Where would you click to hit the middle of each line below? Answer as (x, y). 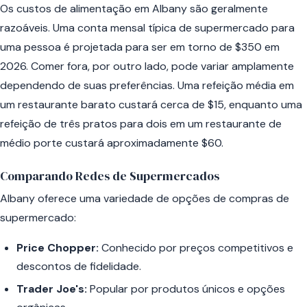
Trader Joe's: (52, 289)
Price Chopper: (58, 247)
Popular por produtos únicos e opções (186, 289)
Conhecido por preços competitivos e (196, 247)
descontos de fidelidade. (79, 266)
